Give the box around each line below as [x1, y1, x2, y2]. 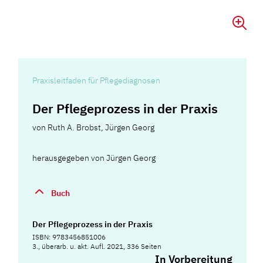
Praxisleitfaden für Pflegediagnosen [32, 75, 161, 86]
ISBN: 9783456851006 [32, 232, 106, 242]
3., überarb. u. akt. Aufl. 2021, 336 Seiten [32, 242, 162, 251]
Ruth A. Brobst [48, 122, 102, 133]
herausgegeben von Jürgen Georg [32, 153, 156, 163]
